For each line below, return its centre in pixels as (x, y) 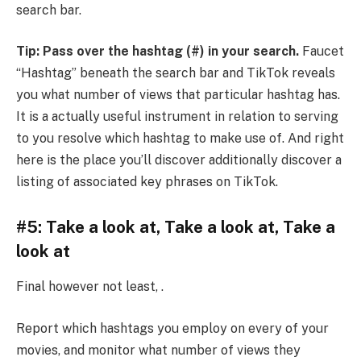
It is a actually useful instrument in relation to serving (177, 117)
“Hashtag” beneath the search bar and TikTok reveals (176, 73)
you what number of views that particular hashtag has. (178, 95)
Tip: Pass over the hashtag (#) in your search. (158, 52)
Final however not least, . (90, 287)
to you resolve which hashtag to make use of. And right (180, 139)
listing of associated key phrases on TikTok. (147, 182)
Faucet (322, 52)
